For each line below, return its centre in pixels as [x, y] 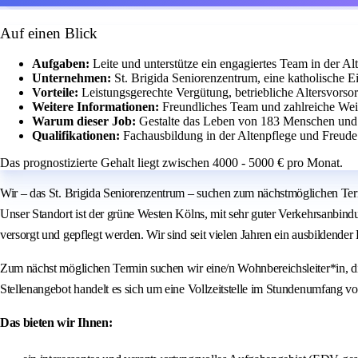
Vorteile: [57, 93]
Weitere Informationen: [97, 107]
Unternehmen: [73, 78]
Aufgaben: [62, 64]
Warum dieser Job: [86, 121]
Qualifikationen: [78, 136]
